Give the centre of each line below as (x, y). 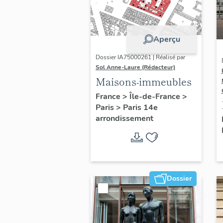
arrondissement (124, 118)
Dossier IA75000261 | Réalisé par (140, 57)
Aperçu (167, 39)
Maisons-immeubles (144, 81)
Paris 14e (140, 107)
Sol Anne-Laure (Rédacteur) (135, 67)
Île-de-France (156, 96)
